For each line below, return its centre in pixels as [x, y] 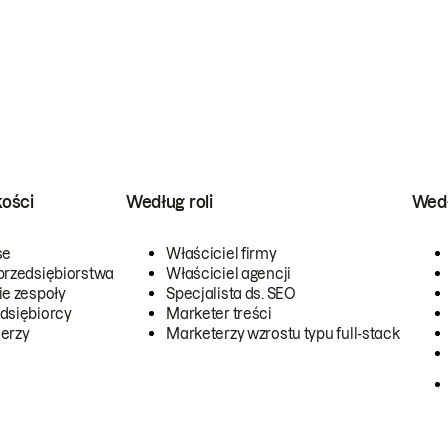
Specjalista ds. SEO [231, 294]
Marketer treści [219, 314]
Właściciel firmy [221, 254]
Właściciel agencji [229, 274]
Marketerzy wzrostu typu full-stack [283, 334]
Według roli [169, 202]
